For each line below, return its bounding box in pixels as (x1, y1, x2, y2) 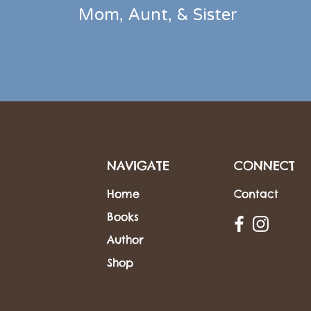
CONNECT (234, 157, 295, 174)
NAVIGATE (107, 157, 169, 174)
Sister (192, 4, 237, 25)
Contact (234, 186, 278, 201)
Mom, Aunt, (78, 4, 176, 25)
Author (107, 232, 144, 246)
